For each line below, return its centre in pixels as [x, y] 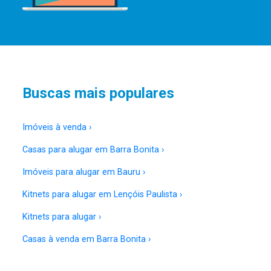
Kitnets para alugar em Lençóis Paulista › [102, 194]
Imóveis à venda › [57, 127]
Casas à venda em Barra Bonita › [87, 239]
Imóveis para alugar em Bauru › [84, 172]
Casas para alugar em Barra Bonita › [93, 149]
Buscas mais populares [98, 93]
